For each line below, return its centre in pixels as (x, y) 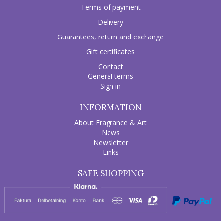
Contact (110, 66)
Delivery (110, 22)
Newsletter (110, 142)
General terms (110, 76)
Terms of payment (110, 7)
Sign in (110, 86)
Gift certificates (110, 51)
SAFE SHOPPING (110, 173)
